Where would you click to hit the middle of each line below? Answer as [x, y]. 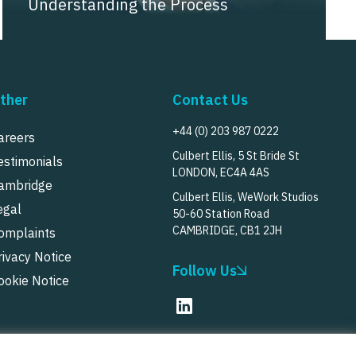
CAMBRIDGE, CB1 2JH [227, 230]
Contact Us [210, 99]
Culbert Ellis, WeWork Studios [245, 197]
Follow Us [204, 270]
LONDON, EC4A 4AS [221, 172]
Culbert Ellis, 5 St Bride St [236, 155]
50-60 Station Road [221, 213]
